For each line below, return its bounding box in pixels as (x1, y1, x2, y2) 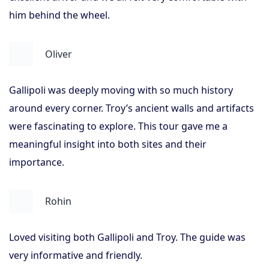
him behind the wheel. (9, 8, 110, 22)
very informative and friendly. (9, 249, 142, 262)
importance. (9, 156, 64, 169)
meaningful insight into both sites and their (9, 138, 207, 151)
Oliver (45, 47, 72, 61)
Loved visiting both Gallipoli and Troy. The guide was (9, 231, 246, 244)
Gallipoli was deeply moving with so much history (9, 83, 233, 97)
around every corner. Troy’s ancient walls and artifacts (9, 101, 254, 115)
